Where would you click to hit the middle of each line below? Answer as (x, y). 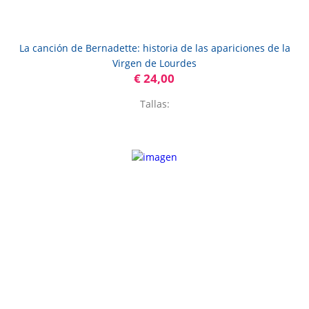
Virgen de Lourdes (154, 63)
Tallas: (154, 104)
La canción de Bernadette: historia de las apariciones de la (154, 48)
